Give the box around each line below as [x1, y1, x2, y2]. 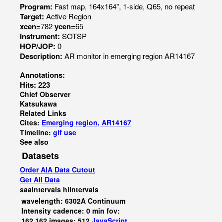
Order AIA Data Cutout [20, 165, 95, 174]
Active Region [46, 11, 91, 21]
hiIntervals [63, 184, 99, 194]
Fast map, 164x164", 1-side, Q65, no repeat [55, 1, 195, 11]
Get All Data [20, 174, 60, 184]
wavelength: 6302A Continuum [21, 196, 125, 206]
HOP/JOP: [20, 41, 57, 52]
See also [20, 137, 49, 147]
